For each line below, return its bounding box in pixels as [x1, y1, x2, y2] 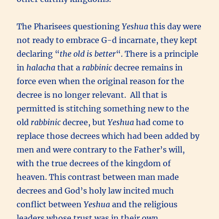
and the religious [112, 199, 178, 209]
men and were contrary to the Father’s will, [17, 144, 185, 154]
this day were [150, 21, 202, 31]
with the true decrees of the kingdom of [17, 158, 171, 168]
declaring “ [17, 48, 60, 59]
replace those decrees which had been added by [17, 131, 200, 141]
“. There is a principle [116, 48, 199, 59]
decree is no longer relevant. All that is [17, 89, 168, 100]
